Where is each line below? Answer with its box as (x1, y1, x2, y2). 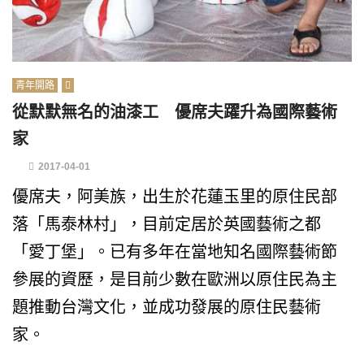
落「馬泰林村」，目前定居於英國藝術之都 (12, 215, 321, 233)
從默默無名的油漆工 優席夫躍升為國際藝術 (12, 103, 337, 121)
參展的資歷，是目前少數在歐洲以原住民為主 (12, 271, 337, 288)
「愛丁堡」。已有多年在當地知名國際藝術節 (12, 243, 337, 261)
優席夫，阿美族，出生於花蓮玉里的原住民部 (12, 188, 337, 206)
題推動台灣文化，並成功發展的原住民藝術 (12, 298, 321, 316)
